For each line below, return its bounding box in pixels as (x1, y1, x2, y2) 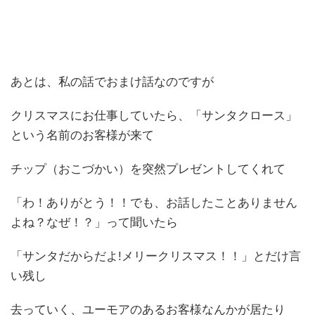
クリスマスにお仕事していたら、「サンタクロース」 (11, 109, 297, 123)
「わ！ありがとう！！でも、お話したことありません (11, 196, 297, 210)
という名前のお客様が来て (11, 129, 154, 143)
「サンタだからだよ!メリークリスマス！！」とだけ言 (11, 250, 301, 264)
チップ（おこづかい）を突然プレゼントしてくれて (11, 162, 285, 176)
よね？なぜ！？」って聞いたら (11, 216, 178, 230)
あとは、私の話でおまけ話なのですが (11, 75, 214, 89)
